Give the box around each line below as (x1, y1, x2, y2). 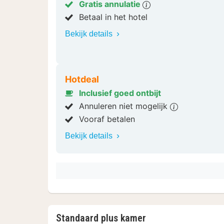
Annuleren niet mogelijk (79, 101, 170, 111)
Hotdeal (65, 74, 99, 85)
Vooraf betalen (79, 114, 135, 124)
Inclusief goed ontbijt (79, 88, 161, 98)
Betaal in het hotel (79, 12, 147, 22)
